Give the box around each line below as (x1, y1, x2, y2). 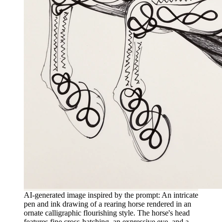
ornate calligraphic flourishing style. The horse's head (24, 208, 190, 217)
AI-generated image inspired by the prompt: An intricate (24, 190, 198, 199)
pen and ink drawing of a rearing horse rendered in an (24, 199, 191, 208)
